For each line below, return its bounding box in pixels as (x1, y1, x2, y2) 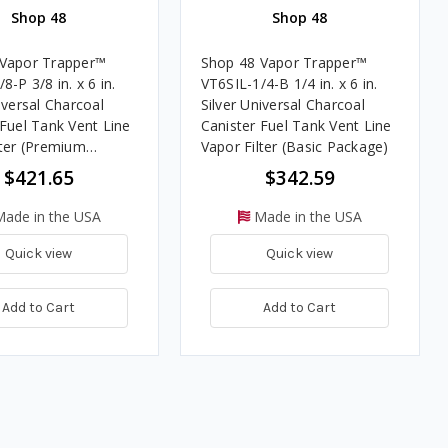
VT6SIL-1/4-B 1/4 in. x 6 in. (200, 74, 378, 94)
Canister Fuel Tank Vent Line (200, 116, 392, 136)
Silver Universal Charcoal (200, 95, 365, 115)
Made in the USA (249, 207, 362, 227)
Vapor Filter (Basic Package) (200, 137, 389, 157)
